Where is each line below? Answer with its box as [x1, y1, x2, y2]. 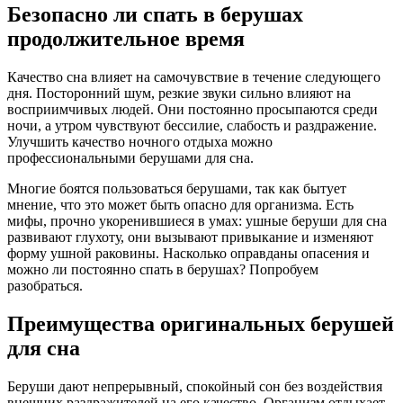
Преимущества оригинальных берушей [7, 312, 394, 336]
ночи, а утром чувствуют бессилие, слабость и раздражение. [7, 118, 377, 134]
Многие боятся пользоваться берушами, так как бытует [7, 181, 346, 197]
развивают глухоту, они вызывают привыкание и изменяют [7, 229, 373, 246]
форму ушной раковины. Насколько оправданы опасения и [7, 246, 370, 262]
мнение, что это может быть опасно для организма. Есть [7, 197, 354, 213]
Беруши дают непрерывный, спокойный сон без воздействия [7, 379, 382, 395]
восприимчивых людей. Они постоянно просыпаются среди [7, 102, 378, 118]
